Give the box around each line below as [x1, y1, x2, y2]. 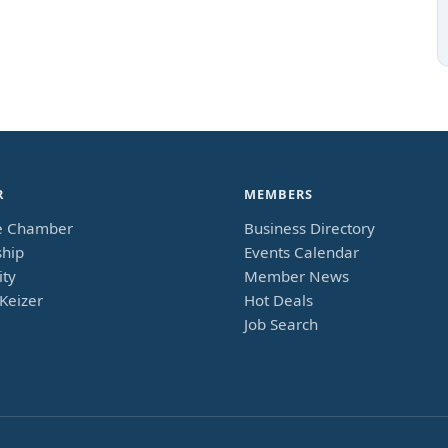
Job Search [244, 314, 318, 335]
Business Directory [244, 218, 375, 239]
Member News [244, 266, 349, 287]
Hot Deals [244, 290, 313, 311]
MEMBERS [244, 185, 314, 204]
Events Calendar [244, 242, 359, 263]
